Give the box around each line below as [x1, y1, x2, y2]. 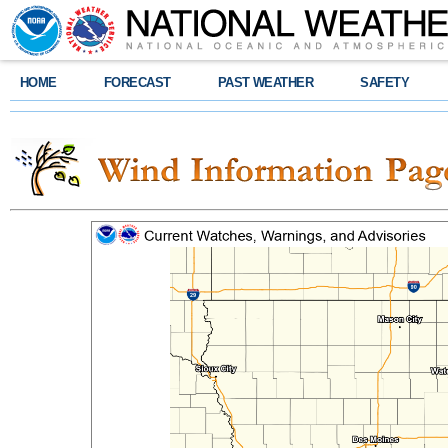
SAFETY [360, 75, 410, 90]
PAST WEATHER [217, 75, 314, 90]
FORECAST [103, 75, 171, 90]
